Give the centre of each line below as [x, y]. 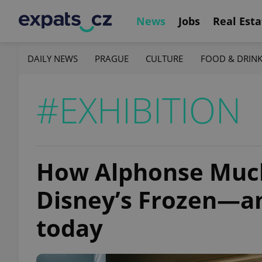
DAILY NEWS [53, 58]
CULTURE [165, 58]
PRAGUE [112, 58]
